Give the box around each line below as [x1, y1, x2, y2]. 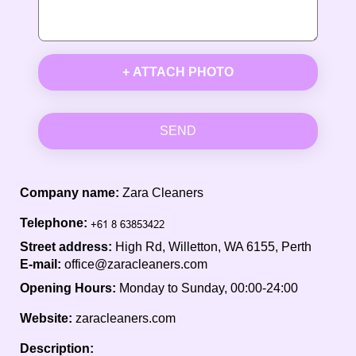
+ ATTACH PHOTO [122, 64, 234, 79]
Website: [20, 311, 72, 325]
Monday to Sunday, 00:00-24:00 [119, 281, 298, 295]
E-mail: [20, 257, 64, 271]
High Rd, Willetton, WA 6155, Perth [115, 239, 311, 253]
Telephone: [20, 215, 87, 230]
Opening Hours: [20, 281, 116, 295]
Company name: [20, 185, 119, 199]
